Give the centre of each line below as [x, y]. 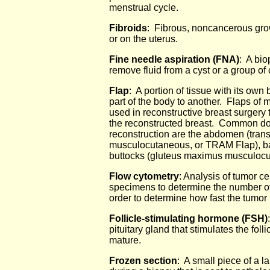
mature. [125, 240]
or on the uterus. [143, 39]
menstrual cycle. [144, 8]
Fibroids [128, 28]
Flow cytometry [144, 176]
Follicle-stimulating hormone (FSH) [188, 218]
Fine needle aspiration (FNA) [174, 59]
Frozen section [143, 261]
